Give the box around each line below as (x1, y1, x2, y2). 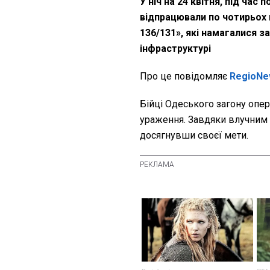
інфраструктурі (140, 43, 211, 55)
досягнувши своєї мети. (140, 130, 248, 142)
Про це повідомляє (140, 71, 230, 83)
